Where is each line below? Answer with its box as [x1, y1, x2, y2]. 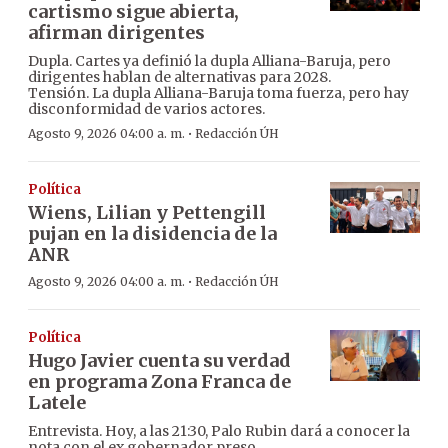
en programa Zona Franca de [28, 370, 291, 394]
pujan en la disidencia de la [28, 222, 277, 246]
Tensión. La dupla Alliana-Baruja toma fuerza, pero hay [28, 84, 409, 103]
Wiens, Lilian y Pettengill [28, 201, 266, 225]
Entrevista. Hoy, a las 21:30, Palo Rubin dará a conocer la [28, 422, 410, 441]
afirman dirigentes [28, 21, 205, 45]
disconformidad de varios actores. [28, 100, 265, 119]
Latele [28, 391, 86, 415]
